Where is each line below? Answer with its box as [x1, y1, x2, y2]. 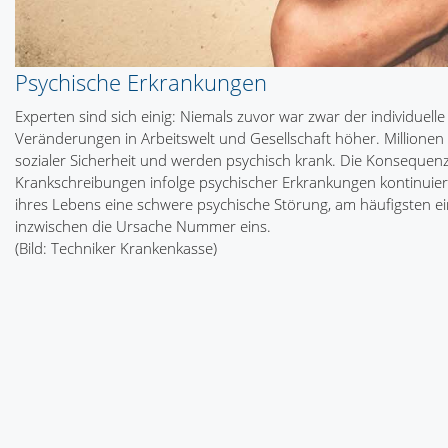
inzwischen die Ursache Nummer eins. [15, 216, 271, 237]
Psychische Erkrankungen [15, 67, 267, 98]
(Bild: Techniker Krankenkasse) [15, 238, 217, 259]
